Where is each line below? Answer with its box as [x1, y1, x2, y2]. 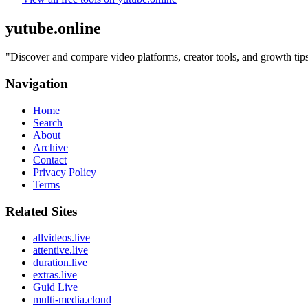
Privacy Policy [33, 166, 96, 178]
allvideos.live [33, 232, 90, 244]
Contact [33, 153, 67, 166]
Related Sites [5, 203, 77, 219]
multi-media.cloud [33, 294, 111, 306]
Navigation [5, 76, 68, 91]
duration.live [33, 256, 87, 269]
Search [33, 116, 63, 129]
